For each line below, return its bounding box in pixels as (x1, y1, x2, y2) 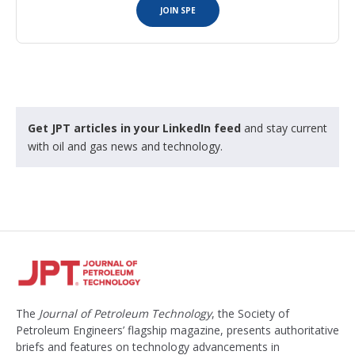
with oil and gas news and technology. (28, 138, 223, 154)
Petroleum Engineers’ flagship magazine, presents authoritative (16, 322, 339, 338)
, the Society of (212, 305, 289, 321)
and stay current (241, 120, 327, 136)
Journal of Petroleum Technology (39, 305, 212, 321)
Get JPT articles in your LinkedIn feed (28, 120, 241, 136)
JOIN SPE (159, 4, 196, 16)
